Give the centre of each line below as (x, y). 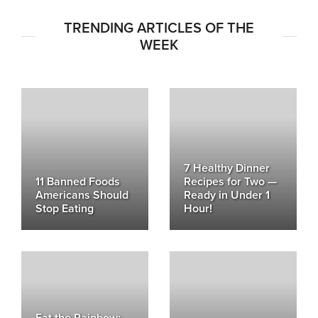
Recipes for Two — (230, 181)
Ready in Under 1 (227, 195)
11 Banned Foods (78, 181)
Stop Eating (65, 208)
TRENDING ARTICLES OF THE (159, 28)
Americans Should (82, 195)
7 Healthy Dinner (227, 168)
